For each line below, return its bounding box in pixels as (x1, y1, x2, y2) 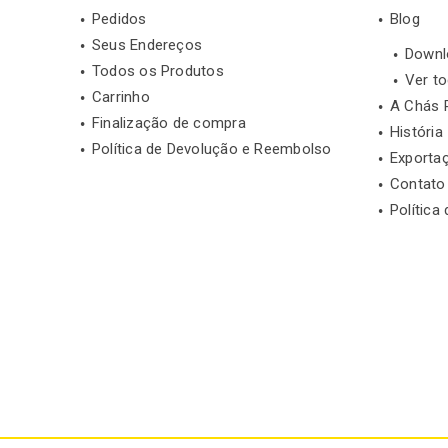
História (390, 123, 443, 142)
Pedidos (92, 10, 147, 29)
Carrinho (92, 88, 150, 107)
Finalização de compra (92, 114, 246, 133)
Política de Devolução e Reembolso (92, 140, 332, 159)
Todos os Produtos (92, 62, 224, 81)
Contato (390, 175, 446, 194)
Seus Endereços (92, 36, 203, 55)
